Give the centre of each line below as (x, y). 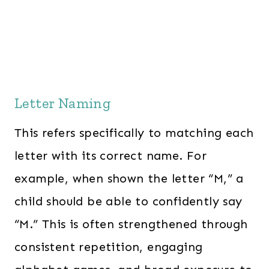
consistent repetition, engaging (109, 247)
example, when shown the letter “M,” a (129, 178)
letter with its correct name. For (111, 156)
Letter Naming (63, 103)
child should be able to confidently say (128, 201)
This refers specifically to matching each (134, 133)
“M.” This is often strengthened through (131, 224)
